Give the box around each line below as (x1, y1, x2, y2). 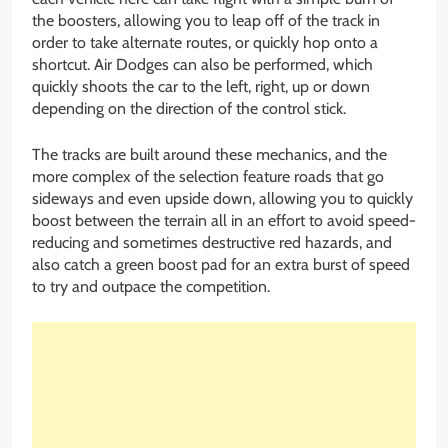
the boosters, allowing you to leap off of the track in (32, 10, 380, 30)
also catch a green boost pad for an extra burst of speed (32, 254, 410, 274)
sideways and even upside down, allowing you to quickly (32, 188, 413, 208)
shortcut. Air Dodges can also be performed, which (32, 54, 373, 74)
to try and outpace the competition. (32, 276, 270, 296)
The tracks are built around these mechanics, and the (32, 144, 387, 164)
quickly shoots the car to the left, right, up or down (32, 76, 370, 96)
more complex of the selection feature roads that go (32, 166, 384, 186)
